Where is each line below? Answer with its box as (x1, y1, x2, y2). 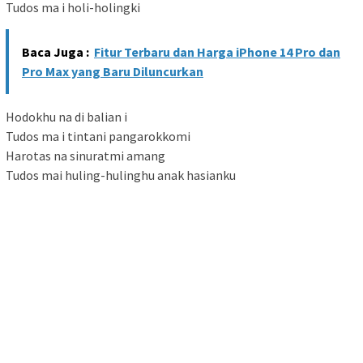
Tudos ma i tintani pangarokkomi (6, 128, 190, 145)
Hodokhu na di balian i (6, 109, 127, 126)
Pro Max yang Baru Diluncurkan (22, 63, 203, 80)
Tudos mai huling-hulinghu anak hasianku (6, 167, 236, 184)
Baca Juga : (22, 44, 89, 61)
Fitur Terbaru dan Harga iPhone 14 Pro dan (94, 44, 340, 61)
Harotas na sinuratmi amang (6, 147, 165, 164)
